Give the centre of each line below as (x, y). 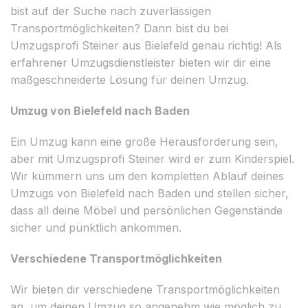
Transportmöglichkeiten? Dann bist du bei (119, 28)
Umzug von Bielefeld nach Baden (100, 110)
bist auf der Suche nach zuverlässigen (111, 11)
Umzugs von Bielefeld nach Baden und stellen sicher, (150, 193)
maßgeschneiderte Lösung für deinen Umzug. (130, 79)
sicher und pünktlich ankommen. (96, 227)
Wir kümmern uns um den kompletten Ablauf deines (147, 176)
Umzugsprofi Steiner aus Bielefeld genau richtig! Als (146, 45)
